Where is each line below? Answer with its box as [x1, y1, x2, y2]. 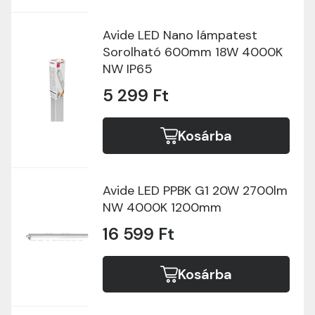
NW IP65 [103, 60, 153, 77]
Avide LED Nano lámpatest [103, 27, 257, 44]
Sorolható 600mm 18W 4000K [103, 44, 283, 60]
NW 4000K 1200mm [103, 199, 221, 216]
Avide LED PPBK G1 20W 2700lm [103, 182, 288, 199]
